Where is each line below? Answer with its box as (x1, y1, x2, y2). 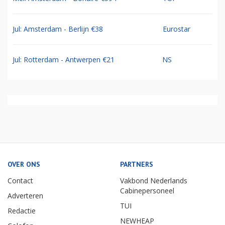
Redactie (8, 206, 36, 216)
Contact (8, 176, 33, 186)
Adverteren (8, 191, 43, 201)
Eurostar (163, 24, 190, 34)
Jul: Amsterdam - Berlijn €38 (13, 24, 103, 34)
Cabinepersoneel (120, 186, 174, 196)
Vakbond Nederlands (120, 176, 187, 186)
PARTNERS (120, 160, 153, 169)
